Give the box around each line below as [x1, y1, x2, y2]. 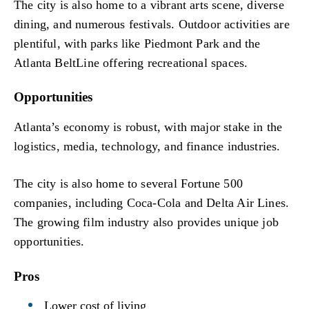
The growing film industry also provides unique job [14, 215, 279, 230]
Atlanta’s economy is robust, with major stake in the [14, 120, 283, 134]
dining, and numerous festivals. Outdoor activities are [14, 17, 290, 31]
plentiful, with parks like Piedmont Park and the [14, 36, 261, 50]
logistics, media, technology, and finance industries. [14, 139, 281, 154]
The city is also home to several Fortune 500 [14, 177, 243, 191]
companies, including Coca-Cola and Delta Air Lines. [14, 196, 290, 210]
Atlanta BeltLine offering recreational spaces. [14, 55, 248, 70]
